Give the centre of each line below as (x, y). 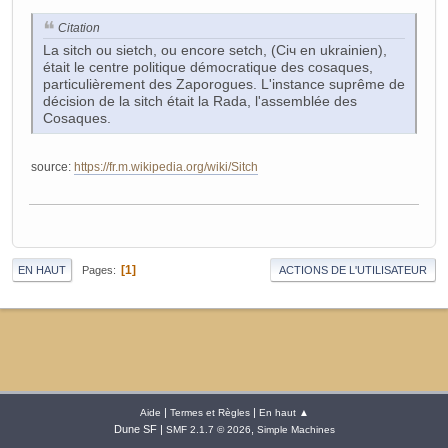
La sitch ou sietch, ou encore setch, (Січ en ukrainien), (215, 50)
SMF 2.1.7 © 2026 (208, 429)
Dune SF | (139, 429)
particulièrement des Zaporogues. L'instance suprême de (224, 84)
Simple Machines (295, 429)
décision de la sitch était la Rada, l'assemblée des (200, 101)
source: (52, 166)
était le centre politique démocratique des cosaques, (208, 67)
